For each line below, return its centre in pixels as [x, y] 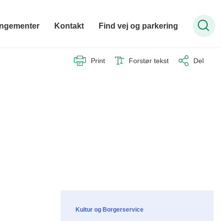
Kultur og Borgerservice [110, 210]
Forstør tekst [149, 60]
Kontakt [69, 26]
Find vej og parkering [138, 26]
